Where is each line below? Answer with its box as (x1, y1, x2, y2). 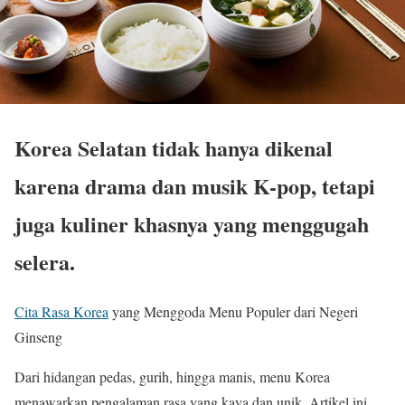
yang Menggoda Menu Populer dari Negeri (108, 302, 358, 322)
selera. (14, 246, 75, 278)
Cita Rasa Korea (14, 302, 108, 322)
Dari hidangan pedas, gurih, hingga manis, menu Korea (14, 367, 330, 387)
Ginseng (14, 327, 62, 347)
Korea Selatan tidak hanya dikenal (14, 132, 333, 165)
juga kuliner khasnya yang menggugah (14, 208, 369, 240)
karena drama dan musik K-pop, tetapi (14, 170, 375, 202)
